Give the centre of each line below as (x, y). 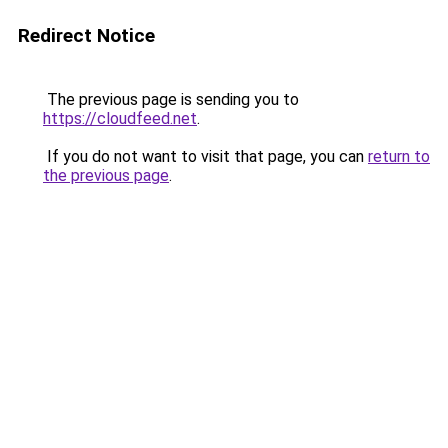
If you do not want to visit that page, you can (205, 156)
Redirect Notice (86, 35)
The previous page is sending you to (171, 99)
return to (399, 156)
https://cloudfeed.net (120, 118)
